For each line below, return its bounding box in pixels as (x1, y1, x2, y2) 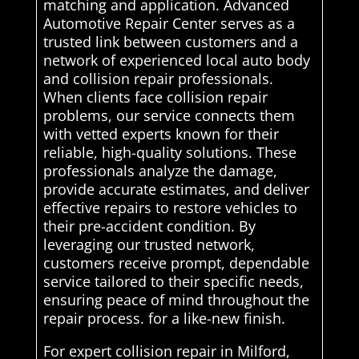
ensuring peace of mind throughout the (42, 289, 309, 309)
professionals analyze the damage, (42, 160, 277, 180)
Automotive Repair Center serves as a (42, 13, 295, 33)
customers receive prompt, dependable (42, 252, 309, 272)
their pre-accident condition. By (42, 216, 256, 236)
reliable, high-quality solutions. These (42, 142, 296, 162)
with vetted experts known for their (42, 123, 279, 143)
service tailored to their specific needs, (42, 271, 304, 291)
